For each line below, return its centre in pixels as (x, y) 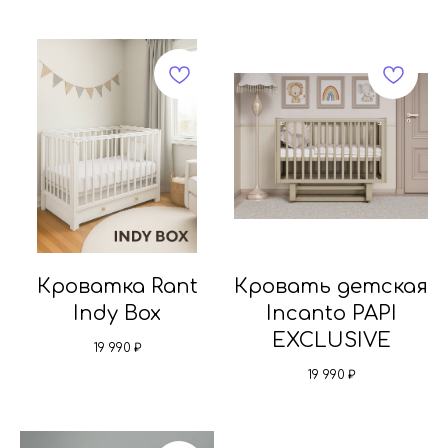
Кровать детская (331, 286)
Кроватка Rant (117, 286)
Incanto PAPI (331, 313)
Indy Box (117, 313)
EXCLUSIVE (331, 340)
